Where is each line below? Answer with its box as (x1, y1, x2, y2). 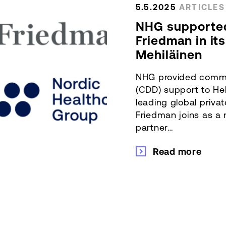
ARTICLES (179, 3, 225, 12)
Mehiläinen (136, 47, 202, 62)
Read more (153, 146, 202, 156)
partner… (136, 122, 174, 132)
